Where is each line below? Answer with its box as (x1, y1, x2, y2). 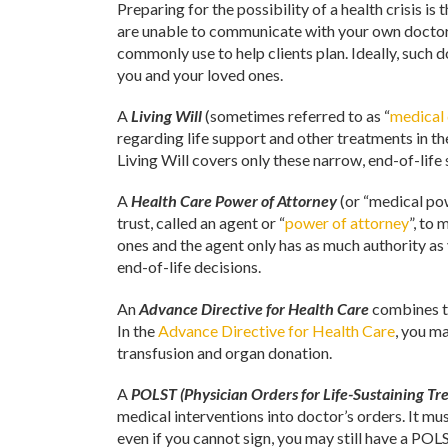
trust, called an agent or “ (117, 213, 285, 233)
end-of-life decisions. (117, 257, 261, 277)
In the (117, 320, 158, 340)
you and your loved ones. (117, 65, 283, 85)
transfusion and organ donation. (117, 342, 332, 362)
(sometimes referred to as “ (202, 106, 390, 126)
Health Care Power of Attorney (131, 191, 337, 211)
